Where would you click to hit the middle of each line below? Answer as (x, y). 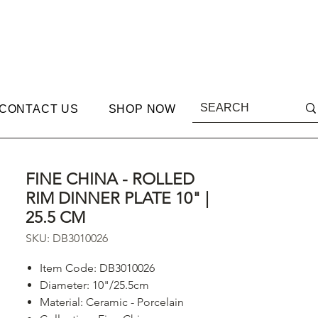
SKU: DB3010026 (67, 238)
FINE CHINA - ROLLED (110, 179)
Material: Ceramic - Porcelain (112, 302)
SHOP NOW (142, 109)
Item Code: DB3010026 (97, 268)
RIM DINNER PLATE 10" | (117, 198)
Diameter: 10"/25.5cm (94, 285)
